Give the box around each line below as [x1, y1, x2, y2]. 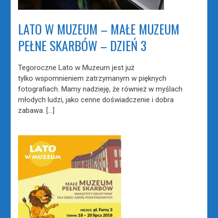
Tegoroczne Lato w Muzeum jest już [18, 63, 135, 72]
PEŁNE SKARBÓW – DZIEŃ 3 [18, 36, 147, 55]
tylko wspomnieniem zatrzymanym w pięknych [18, 73, 167, 83]
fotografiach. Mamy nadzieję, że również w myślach [18, 84, 183, 93]
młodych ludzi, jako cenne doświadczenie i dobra [18, 95, 174, 104]
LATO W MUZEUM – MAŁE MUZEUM [18, 19, 180, 38]
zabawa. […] [18, 106, 55, 115]
